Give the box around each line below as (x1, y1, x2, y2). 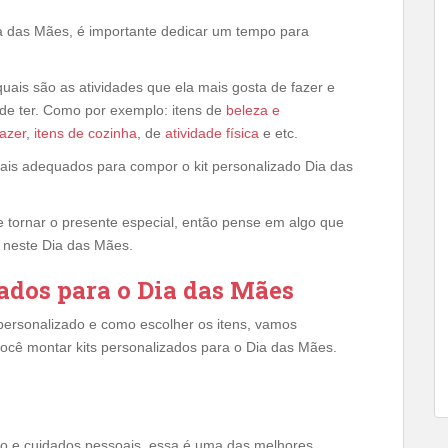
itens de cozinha (34, 124, 137, 141)
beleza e (226, 101, 280, 118)
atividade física (165, 124, 259, 141)
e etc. (259, 124, 298, 141)
